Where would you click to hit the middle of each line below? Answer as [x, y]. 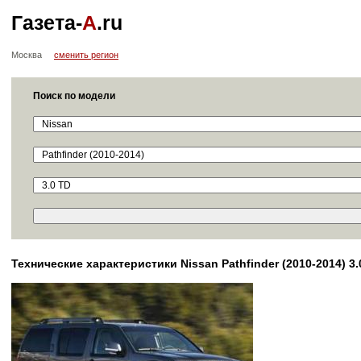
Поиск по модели [75, 96]
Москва [27, 55]
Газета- [47, 23]
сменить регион [86, 55]
